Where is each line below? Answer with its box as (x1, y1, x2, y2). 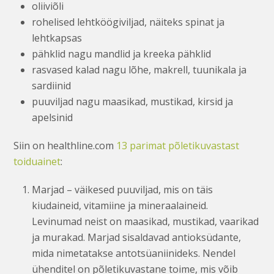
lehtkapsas (32, 31, 83, 45)
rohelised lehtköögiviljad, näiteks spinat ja (32, 15, 225, 29)
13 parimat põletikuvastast (116, 138, 240, 152)
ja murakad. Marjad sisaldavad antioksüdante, (32, 230, 242, 244)
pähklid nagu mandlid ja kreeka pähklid (32, 46, 212, 61)
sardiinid (32, 78, 72, 92)
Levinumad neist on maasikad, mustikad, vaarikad (32, 214, 259, 228)
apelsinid (32, 110, 73, 124)
